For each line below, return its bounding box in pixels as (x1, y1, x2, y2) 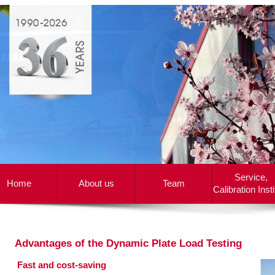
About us (78, 178, 114, 188)
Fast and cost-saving (17, 260, 106, 270)
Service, (234, 172, 268, 182)
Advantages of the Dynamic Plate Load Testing (15, 238, 242, 249)
